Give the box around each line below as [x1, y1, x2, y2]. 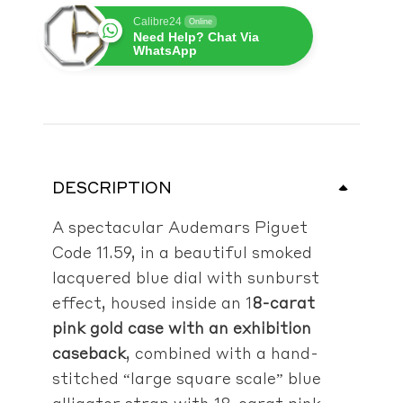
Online [189, 16, 212, 26]
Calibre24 [133, 14, 182, 28]
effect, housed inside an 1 [51, 291, 252, 312]
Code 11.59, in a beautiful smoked [51, 241, 312, 262]
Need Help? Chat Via [133, 29, 259, 44]
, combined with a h [125, 342, 281, 363]
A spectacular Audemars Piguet [51, 216, 308, 237]
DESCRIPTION [51, 176, 172, 197]
